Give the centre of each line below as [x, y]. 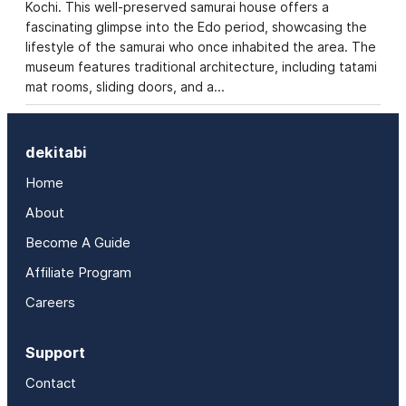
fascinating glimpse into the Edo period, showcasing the [196, 26]
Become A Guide [78, 242]
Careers [50, 302]
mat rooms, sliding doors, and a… [125, 86]
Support [55, 352]
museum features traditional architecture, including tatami [201, 66]
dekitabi [56, 152]
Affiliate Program [78, 272]
